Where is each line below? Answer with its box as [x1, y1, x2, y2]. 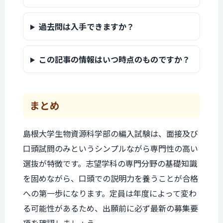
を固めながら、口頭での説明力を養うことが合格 [23, 172, 198, 184]
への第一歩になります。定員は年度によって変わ [23, 187, 197, 199]
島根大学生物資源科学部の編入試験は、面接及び [23, 127, 198, 139]
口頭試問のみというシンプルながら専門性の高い [23, 142, 198, 154]
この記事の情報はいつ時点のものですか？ [38, 53, 190, 65]
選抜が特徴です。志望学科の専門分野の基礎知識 [23, 157, 197, 169]
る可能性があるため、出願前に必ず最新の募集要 [23, 202, 198, 214]
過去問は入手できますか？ [38, 20, 134, 32]
